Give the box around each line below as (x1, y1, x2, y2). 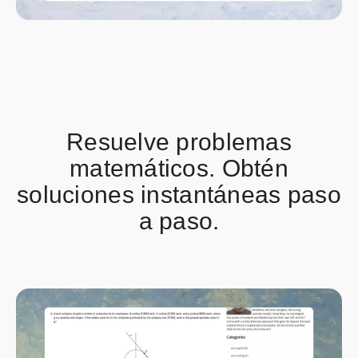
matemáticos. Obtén (69, 155, 289, 181)
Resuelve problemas (66, 129, 292, 155)
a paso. (138, 208, 220, 234)
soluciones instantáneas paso (17, 181, 341, 208)
